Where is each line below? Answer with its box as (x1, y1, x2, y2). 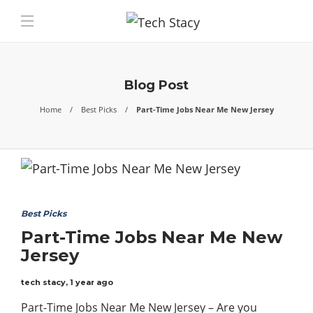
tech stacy (21, 277, 66, 287)
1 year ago (70, 277, 113, 287)
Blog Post (124, 78, 189, 93)
